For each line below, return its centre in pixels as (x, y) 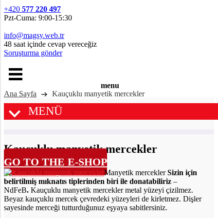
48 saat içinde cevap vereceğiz (50, 44)
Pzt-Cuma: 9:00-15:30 (38, 18)
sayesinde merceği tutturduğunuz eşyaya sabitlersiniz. (86, 208)
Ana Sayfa (20, 94)
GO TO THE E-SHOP (55, 162)
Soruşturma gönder (33, 53)
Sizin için (182, 173)
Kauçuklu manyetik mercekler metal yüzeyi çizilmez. (112, 190)
